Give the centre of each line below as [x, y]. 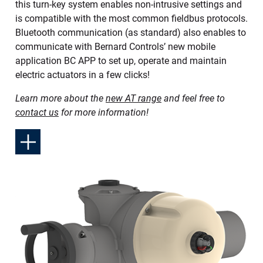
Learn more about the [60, 99]
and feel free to [193, 99]
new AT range [134, 99]
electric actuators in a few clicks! [82, 75]
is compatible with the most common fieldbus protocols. [131, 19]
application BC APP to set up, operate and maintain [121, 61]
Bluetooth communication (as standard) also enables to [131, 33]
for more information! [104, 113]
